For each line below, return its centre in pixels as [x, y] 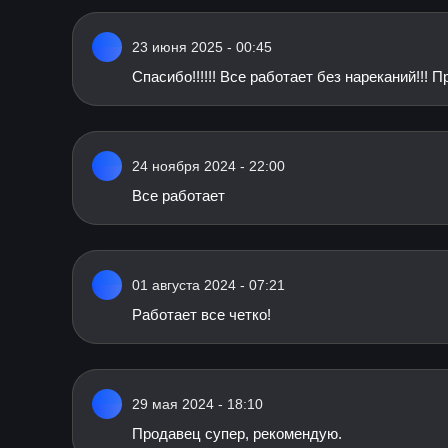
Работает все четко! [201, 314]
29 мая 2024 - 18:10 [197, 404]
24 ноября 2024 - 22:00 [208, 166]
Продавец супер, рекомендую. [237, 433]
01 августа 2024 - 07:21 [208, 285]
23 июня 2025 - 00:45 [202, 47]
